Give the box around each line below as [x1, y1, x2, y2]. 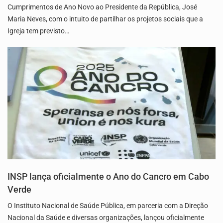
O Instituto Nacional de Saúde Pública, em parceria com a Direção [7, 201, 208, 210]
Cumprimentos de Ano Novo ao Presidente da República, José [7, 2, 197, 11]
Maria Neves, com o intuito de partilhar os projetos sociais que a [7, 14, 203, 23]
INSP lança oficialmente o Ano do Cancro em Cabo [7, 171, 209, 182]
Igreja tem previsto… [7, 26, 69, 35]
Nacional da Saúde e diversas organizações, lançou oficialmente [7, 213, 204, 222]
